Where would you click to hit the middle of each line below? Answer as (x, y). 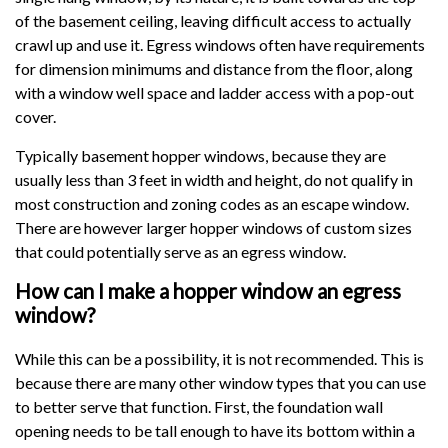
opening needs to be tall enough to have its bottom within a (215, 430)
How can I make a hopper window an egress (208, 290)
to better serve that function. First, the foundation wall (199, 406)
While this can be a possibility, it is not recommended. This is (219, 358)
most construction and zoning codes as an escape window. (212, 203)
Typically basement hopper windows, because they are (200, 155)
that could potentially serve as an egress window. (180, 251)
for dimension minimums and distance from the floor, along (214, 68)
